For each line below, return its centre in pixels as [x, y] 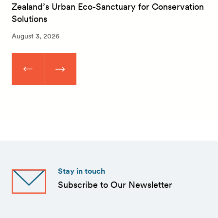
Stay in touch [82, 171]
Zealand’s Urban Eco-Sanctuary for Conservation [108, 7]
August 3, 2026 [36, 36]
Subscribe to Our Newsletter [115, 185]
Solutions [29, 19]
